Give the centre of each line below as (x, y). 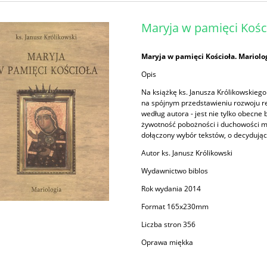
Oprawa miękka (167, 243)
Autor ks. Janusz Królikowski (187, 153)
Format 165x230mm (175, 207)
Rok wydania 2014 (171, 189)
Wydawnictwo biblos (175, 171)
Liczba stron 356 (169, 225)
